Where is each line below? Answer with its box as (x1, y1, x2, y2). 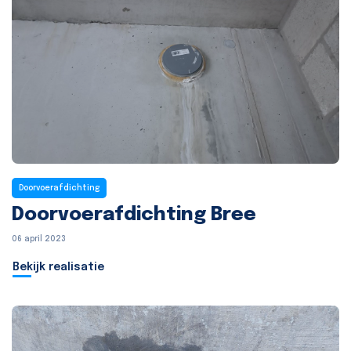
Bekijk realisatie (13, 262, 104, 273)
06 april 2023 (12, 235, 66, 244)
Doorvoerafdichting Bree (12, 205, 256, 226)
